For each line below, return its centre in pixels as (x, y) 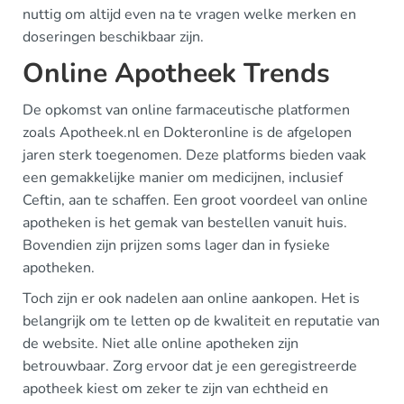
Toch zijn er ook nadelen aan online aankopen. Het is (191, 298)
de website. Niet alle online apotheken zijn (161, 343)
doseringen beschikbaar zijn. (113, 37)
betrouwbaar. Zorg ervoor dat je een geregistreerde (190, 366)
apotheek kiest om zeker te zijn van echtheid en (175, 388)
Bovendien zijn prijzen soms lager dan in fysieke (176, 245)
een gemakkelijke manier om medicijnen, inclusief (183, 177)
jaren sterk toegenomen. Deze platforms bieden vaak (194, 155)
